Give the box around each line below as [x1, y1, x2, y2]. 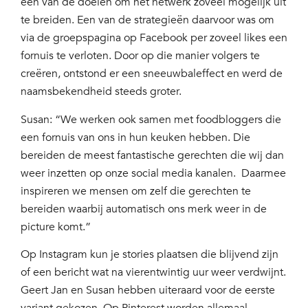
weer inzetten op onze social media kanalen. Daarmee [21, 165, 286, 181]
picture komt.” [21, 219, 91, 234]
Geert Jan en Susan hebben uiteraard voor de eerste [21, 283, 275, 298]
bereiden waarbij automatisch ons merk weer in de [21, 201, 267, 217]
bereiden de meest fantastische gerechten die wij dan [21, 147, 284, 163]
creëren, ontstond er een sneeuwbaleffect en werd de [21, 66, 283, 82]
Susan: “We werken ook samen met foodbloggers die [21, 111, 281, 127]
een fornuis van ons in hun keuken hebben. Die [21, 129, 250, 145]
